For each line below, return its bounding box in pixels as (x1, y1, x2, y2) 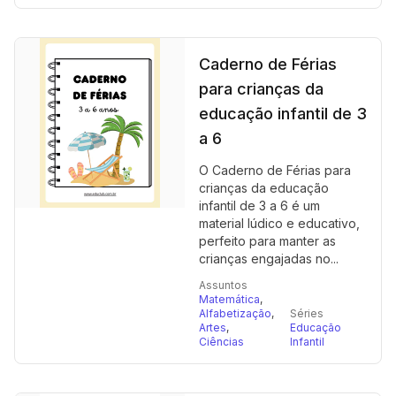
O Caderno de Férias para (199, 163, 351, 178)
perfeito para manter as (199, 233, 336, 248)
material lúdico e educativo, (199, 216, 360, 231)
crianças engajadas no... (199, 251, 339, 266)
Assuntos (199, 278, 247, 292)
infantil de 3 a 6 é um (199, 198, 320, 213)
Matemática (199, 293, 260, 306)
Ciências (199, 335, 244, 348)
